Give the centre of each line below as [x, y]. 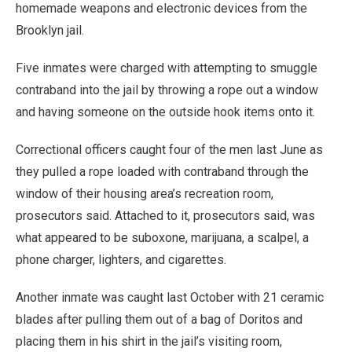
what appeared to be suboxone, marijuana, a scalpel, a [162, 238]
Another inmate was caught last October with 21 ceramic [170, 297]
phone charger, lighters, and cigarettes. [121, 260]
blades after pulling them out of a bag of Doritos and [159, 319]
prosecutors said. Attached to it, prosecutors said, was [165, 216]
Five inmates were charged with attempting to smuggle [167, 68]
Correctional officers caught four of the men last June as [169, 150]
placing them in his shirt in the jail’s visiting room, [149, 341]
